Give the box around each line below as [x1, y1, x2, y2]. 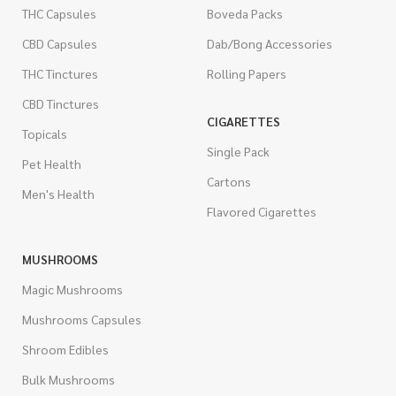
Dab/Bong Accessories [206, 35, 332, 51]
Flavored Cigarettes [206, 203, 316, 219]
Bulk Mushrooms [22, 371, 115, 387]
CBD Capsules [22, 35, 97, 51]
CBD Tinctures [22, 95, 99, 111]
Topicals [22, 126, 67, 141]
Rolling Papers [206, 65, 286, 81]
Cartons [206, 173, 251, 189]
